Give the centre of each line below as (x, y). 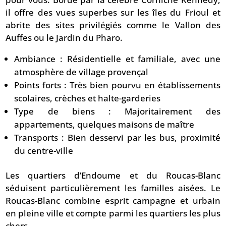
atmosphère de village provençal (81, 72)
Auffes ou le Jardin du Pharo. (64, 38)
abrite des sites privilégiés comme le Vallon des (113, 25)
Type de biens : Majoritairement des (117, 111)
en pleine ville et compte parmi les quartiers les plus (113, 213)
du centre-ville (44, 151)
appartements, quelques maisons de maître (104, 125)
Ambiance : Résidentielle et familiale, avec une (117, 59)
